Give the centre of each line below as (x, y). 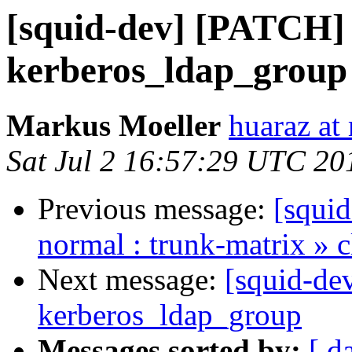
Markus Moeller (114, 126)
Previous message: (156, 209)
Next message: (131, 280)
